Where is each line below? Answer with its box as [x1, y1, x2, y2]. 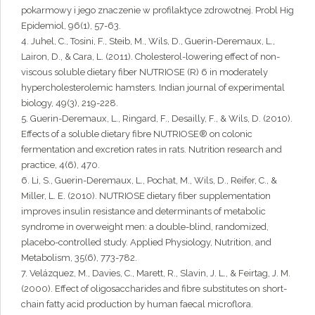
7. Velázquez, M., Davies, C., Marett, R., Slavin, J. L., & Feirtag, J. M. [21, 267, 290, 278]
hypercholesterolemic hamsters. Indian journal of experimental [21, 82, 285, 93]
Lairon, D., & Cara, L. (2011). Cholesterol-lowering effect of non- [21, 51, 280, 62]
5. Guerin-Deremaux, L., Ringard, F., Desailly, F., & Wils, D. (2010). [21, 112, 292, 124]
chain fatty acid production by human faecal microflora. [21, 298, 253, 309]
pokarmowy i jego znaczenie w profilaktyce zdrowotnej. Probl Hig [21, 4, 294, 15]
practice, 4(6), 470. [21, 159, 100, 170]
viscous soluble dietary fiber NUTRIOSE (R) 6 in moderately [21, 66, 268, 77]
